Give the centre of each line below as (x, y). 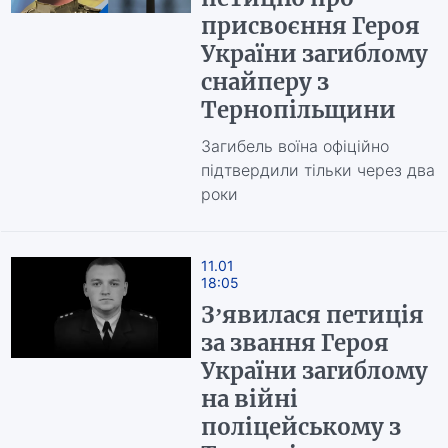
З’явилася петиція (312, 315)
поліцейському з (300, 427)
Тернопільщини (298, 110)
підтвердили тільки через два (317, 170)
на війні (249, 399)
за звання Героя (294, 343)
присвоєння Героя (310, 26)
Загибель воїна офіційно (294, 146)
